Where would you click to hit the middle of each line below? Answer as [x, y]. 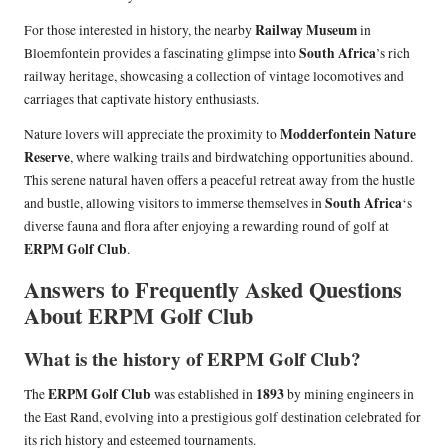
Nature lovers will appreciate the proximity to [152, 134]
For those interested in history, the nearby [139, 30]
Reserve [47, 157]
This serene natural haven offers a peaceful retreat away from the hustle [219, 180]
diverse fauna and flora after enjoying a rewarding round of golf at [206, 226]
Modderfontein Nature [348, 134]
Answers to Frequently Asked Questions [213, 290]
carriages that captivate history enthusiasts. [141, 99]
